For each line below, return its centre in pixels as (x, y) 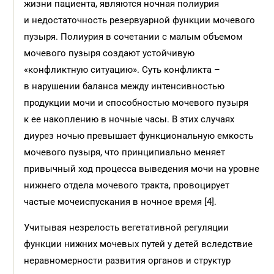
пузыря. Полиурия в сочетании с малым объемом (134, 37)
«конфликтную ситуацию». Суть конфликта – (122, 70)
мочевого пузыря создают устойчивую (109, 53)
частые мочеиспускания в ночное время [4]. (120, 202)
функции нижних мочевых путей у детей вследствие (139, 244)
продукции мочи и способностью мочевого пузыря (136, 103)
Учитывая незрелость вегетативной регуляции (127, 228)
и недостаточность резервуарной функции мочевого (140, 20)
